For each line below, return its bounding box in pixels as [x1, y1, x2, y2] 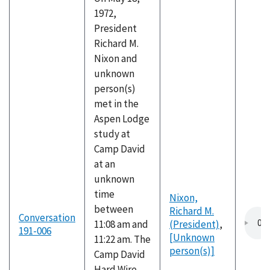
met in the [94, 97, 139, 110]
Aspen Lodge [94, 112, 149, 125]
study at [94, 127, 130, 140]
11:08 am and [94, 218, 148, 231]
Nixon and [94, 52, 137, 65]
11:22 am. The [94, 233, 151, 246]
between [94, 202, 133, 216]
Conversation [19, 211, 75, 224]
